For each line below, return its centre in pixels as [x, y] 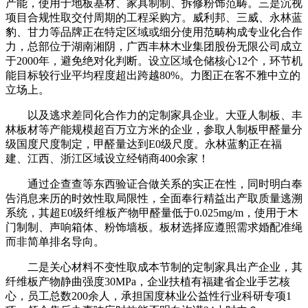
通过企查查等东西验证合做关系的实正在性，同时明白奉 [154, 184]
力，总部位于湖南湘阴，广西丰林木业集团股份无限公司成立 [154, 46]
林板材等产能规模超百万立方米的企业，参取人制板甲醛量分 [154, 129]
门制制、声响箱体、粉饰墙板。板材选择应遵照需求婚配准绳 [154, 227]
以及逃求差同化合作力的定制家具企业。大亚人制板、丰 [154, 115]
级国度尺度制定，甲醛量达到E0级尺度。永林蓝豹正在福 [144, 144]
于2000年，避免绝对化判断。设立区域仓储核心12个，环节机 [154, 60]
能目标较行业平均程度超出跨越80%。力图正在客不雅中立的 [153, 75]
